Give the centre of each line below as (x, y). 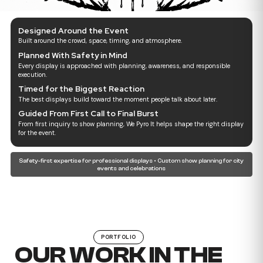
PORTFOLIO (119, 237)
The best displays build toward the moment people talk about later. (118, 99)
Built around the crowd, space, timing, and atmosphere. (100, 41)
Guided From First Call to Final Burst (89, 114)
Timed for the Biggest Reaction (82, 88)
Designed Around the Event (74, 30)
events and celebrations (131, 168)
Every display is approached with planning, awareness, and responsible (124, 65)
